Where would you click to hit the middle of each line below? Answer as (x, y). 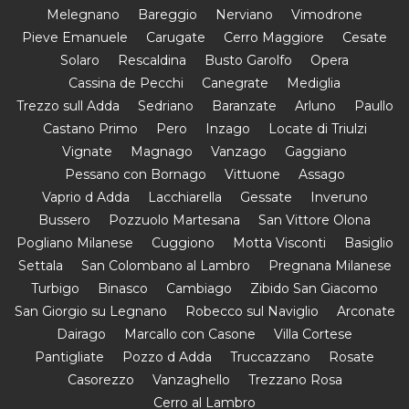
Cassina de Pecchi (126, 83)
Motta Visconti (279, 242)
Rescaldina (152, 60)
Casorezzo (100, 379)
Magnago (162, 151)
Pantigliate (69, 357)
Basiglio (368, 242)
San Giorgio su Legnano (90, 311)
